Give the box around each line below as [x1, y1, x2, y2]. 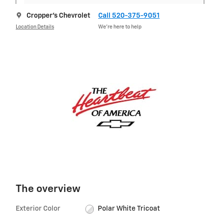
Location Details [16, 24, 54, 29]
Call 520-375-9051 [98, 12, 160, 20]
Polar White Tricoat [98, 205, 161, 213]
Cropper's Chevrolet [27, 12, 90, 20]
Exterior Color [16, 205, 60, 213]
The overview [16, 184, 81, 195]
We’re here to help [98, 24, 141, 29]
